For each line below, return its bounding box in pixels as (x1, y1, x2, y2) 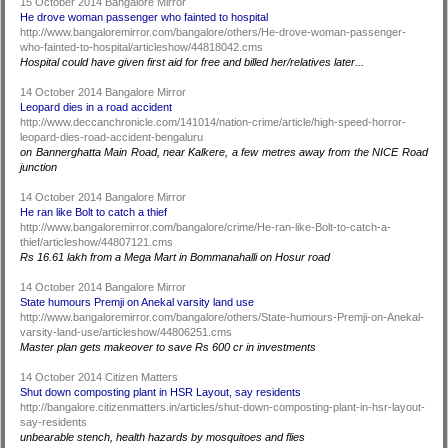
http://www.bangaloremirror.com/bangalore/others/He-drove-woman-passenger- (20, 26, 407, 38)
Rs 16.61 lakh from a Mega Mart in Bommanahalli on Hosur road (20, 251, 331, 263)
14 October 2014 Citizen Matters (20, 371, 182, 383)
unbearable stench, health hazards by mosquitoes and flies (20, 431, 306, 443)
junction (20, 161, 58, 173)
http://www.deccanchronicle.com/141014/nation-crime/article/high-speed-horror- (20, 116, 407, 128)
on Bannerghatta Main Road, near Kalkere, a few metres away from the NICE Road (20, 146, 428, 158)
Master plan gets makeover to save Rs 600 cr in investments (20, 341, 317, 353)
